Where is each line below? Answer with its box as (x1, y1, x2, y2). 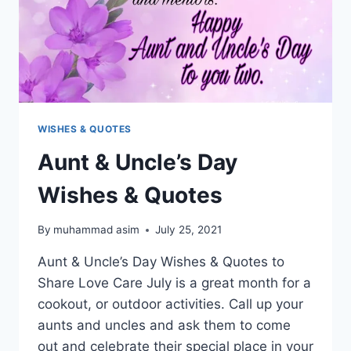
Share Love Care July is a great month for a (38, 275, 311, 291)
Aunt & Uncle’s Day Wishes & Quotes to (38, 254, 284, 270)
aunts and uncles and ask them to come (38, 317, 291, 334)
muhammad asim (53, 223, 140, 237)
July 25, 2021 (155, 223, 223, 237)
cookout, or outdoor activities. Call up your (38, 296, 303, 313)
